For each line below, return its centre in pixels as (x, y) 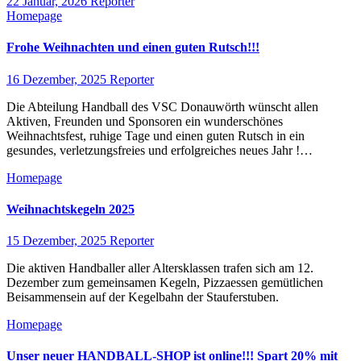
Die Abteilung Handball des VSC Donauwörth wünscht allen (162, 106)
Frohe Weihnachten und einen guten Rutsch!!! (133, 48)
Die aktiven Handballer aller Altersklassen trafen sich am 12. (160, 268)
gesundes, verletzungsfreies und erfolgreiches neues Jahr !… (160, 150)
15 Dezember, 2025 (58, 241)
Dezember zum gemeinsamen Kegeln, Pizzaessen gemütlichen (165, 283)
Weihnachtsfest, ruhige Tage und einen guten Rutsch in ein (156, 135)
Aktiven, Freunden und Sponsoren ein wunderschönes (145, 121)
